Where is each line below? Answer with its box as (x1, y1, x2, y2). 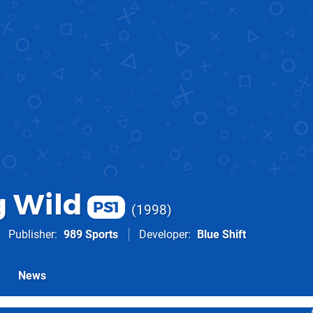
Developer (139, 228, 188, 241)
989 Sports (64, 228, 118, 241)
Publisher (8, 228, 54, 241)
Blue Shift (197, 228, 246, 241)
